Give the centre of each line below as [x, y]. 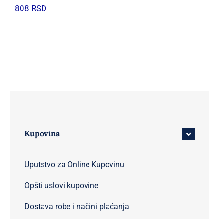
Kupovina [42, 133]
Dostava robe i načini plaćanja [77, 207]
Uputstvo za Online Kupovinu [74, 165]
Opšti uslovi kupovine [61, 186]
